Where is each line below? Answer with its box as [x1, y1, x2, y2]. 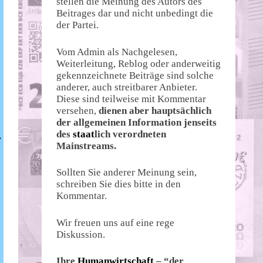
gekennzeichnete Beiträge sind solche [56, 69, 214, 81]
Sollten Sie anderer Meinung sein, [56, 167, 197, 178]
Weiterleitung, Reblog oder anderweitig [56, 58, 221, 69]
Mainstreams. [56, 140, 119, 151]
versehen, [56, 104, 99, 116]
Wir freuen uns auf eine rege [56, 217, 174, 228]
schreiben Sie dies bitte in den [56, 178, 181, 190]
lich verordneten [95, 128, 166, 140]
